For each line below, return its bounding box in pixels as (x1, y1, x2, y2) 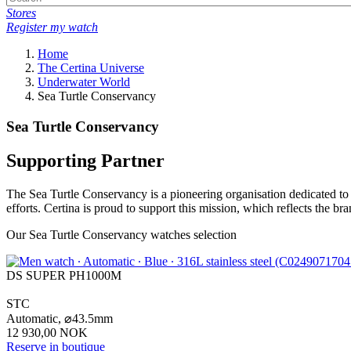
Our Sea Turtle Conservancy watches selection (6, 228, 237, 242)
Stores (6, 5, 36, 20)
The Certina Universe (38, 60, 144, 74)
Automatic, (6, 312, 64, 326)
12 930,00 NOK (6, 326, 88, 340)
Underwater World (38, 74, 130, 89)
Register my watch (6, 20, 98, 34)
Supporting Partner (6, 150, 165, 172)
